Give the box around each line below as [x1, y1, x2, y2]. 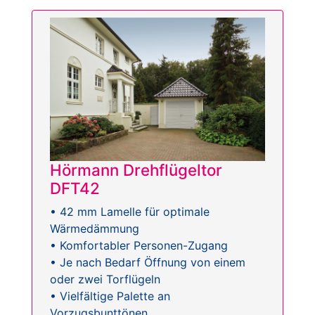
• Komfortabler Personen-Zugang [50, 238, 228, 252]
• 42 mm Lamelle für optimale [50, 204, 210, 219]
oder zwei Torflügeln [50, 271, 160, 286]
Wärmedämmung [50, 221, 139, 236]
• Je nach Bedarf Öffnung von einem [50, 255, 245, 269]
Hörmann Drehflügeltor [50, 160, 222, 179]
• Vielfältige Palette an [50, 288, 170, 303]
